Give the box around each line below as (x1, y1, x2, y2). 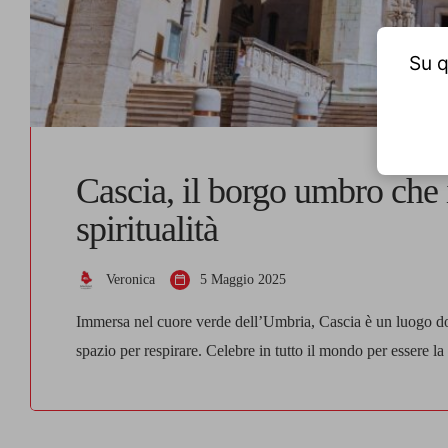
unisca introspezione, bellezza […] (76, 399, 293, 417)
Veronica (106, 271, 155, 287)
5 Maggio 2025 (200, 271, 286, 287)
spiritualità (76, 208, 218, 249)
